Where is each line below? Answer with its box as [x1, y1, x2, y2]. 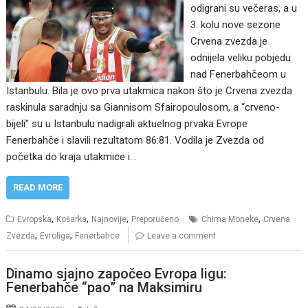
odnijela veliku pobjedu [190, 52, 291, 65]
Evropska [17, 214, 52, 225]
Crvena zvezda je [190, 35, 267, 48]
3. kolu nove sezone [190, 19, 280, 32]
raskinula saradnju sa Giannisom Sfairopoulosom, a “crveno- [6, 101, 280, 114]
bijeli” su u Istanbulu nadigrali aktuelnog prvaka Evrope [6, 118, 248, 131]
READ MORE [13, 182, 63, 193]
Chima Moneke [201, 214, 259, 225]
